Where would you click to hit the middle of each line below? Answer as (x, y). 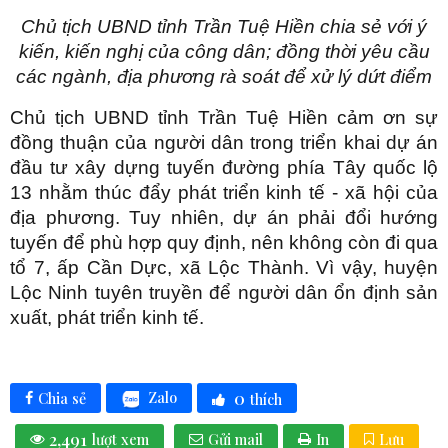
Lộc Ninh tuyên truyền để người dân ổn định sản (224, 292)
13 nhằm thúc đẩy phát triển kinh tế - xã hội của (224, 192)
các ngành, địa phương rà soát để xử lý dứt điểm (224, 76)
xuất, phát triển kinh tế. (107, 317)
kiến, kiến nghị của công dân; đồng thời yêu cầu (224, 51)
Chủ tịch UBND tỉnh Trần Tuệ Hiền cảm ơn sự (224, 117)
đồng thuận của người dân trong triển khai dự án (224, 142)
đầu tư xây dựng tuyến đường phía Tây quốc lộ (224, 167)
